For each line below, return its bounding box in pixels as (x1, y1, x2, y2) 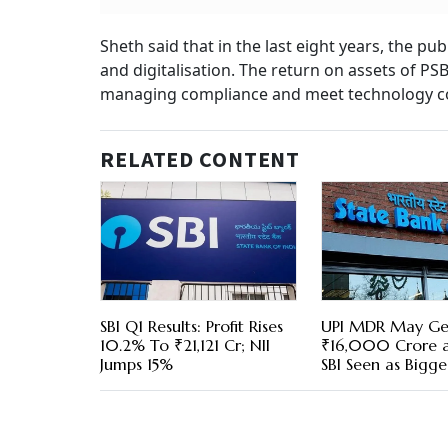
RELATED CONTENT (100, 144, 301, 177)
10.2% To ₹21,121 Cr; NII (100, 335, 270, 356)
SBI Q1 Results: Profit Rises (100, 316, 283, 337)
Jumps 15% (100, 354, 173, 375)
